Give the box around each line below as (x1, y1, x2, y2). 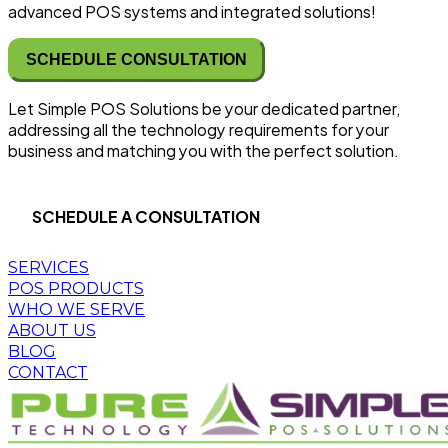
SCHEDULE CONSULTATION (26, 51, 247, 68)
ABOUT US (8, 320, 96, 340)
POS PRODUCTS (8, 278, 144, 298)
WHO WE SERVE (8, 299, 145, 319)
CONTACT (8, 362, 88, 382)
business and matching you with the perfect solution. (8, 140, 399, 161)
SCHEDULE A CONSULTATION (32, 205, 260, 227)
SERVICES (8, 257, 89, 277)
